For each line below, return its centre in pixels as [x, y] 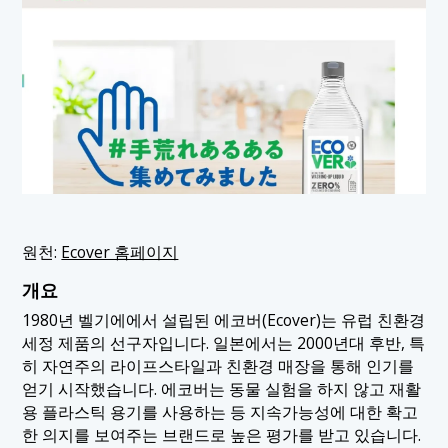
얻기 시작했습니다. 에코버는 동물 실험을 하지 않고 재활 [222, 388]
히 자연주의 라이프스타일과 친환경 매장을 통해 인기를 [218, 365]
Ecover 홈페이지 [120, 252]
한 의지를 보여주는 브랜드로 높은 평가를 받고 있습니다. [222, 434]
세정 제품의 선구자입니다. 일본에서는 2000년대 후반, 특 [224, 342]
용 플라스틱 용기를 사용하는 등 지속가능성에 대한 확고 [220, 411]
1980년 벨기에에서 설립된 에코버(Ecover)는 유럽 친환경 [224, 319]
